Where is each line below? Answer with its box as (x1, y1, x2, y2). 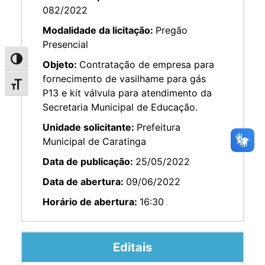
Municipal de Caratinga (43, 135, 146, 147)
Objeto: (43, 58, 79, 70)
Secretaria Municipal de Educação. (43, 101, 198, 113)
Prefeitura (137, 121, 180, 133)
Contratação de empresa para (79, 58, 214, 70)
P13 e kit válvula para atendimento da (43, 86, 212, 99)
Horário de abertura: (43, 195, 140, 208)
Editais (113, 240, 152, 254)
